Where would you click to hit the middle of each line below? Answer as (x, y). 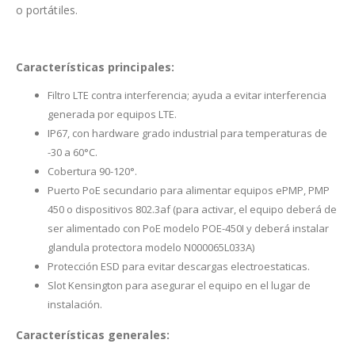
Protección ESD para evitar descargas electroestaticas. (179, 266)
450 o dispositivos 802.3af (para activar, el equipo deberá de (192, 209)
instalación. (75, 304)
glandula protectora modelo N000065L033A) (151, 247)
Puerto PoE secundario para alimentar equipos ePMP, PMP (189, 190)
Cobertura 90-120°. (92, 171)
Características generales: (93, 335)
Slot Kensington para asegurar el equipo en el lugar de (179, 285)
